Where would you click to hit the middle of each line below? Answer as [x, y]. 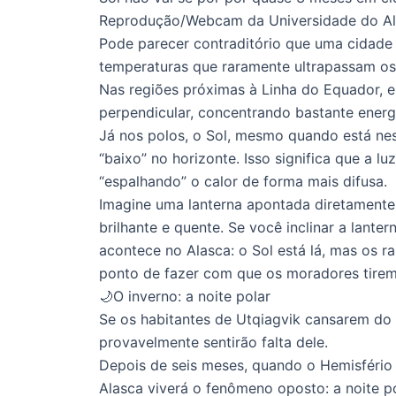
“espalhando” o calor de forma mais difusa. [243, 181]
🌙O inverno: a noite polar [185, 296]
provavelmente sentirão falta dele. [213, 342]
